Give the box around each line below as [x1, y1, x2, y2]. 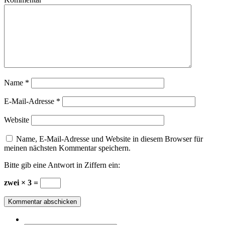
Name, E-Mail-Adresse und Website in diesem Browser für [16, 135, 203, 144]
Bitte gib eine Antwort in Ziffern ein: [4, 161, 120, 170]
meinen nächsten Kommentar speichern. [4, 144, 131, 153]
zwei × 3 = [4, 178, 40, 187]
